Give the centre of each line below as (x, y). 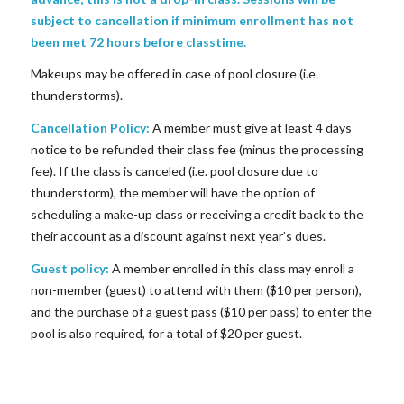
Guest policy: (69, 269)
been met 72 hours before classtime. (138, 41)
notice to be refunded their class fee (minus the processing (197, 150)
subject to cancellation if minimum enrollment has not (192, 20)
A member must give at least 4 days (250, 128)
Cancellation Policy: (90, 128)
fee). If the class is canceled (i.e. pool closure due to (174, 171)
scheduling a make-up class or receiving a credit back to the (197, 215)
